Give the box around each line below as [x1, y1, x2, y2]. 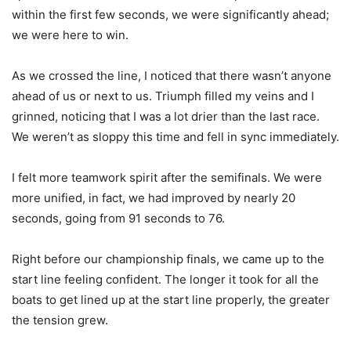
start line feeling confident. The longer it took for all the [12, 272, 319, 288]
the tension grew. [12, 313, 108, 328]
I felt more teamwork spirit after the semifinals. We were [12, 170, 322, 186]
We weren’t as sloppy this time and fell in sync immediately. [12, 129, 339, 145]
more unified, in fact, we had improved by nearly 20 [12, 190, 295, 206]
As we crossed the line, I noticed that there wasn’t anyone [12, 68, 331, 84]
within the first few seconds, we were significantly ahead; [12, 7, 329, 23]
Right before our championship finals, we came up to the [12, 251, 324, 267]
